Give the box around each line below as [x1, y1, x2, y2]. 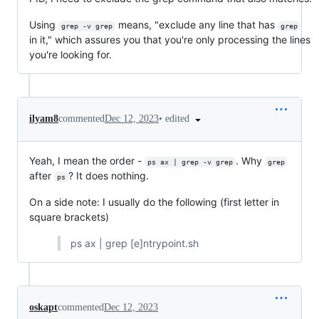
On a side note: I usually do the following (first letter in [29, 195, 279, 208]
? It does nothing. [68, 169, 149, 182]
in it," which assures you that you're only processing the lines [29, 33, 310, 46]
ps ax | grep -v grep [147, 157, 233, 166]
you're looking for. [29, 48, 112, 61]
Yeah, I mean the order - [29, 154, 145, 167]
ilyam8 [29, 113, 58, 125]
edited [165, 113, 192, 124]
